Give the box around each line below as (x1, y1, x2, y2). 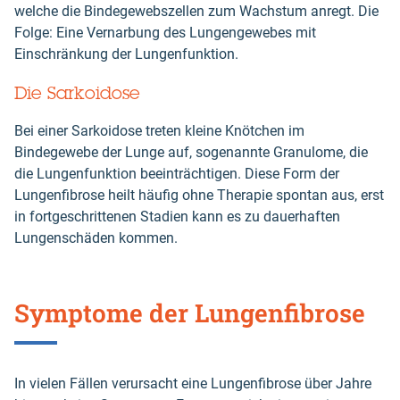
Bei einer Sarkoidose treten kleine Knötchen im (14, 122, 304, 140)
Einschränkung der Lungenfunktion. (14, 46, 238, 63)
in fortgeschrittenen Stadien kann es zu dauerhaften (14, 208, 340, 226)
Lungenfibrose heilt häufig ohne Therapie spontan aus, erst (14, 187, 384, 204)
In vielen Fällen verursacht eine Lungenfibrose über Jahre (14, 375, 371, 393)
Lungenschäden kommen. (14, 229, 178, 247)
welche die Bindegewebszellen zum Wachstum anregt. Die (14, 3, 379, 21)
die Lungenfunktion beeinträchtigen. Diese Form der (14, 165, 339, 183)
